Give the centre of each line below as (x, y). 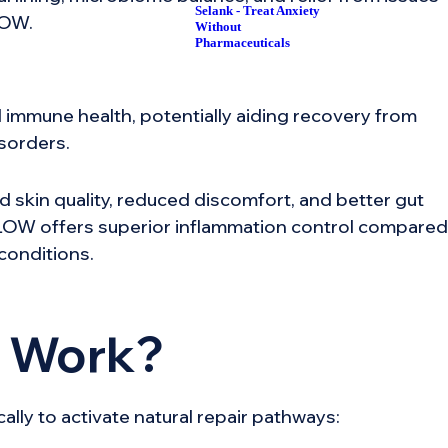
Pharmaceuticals (243, 43)
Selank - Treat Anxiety (258, 11)
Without (218, 27)
